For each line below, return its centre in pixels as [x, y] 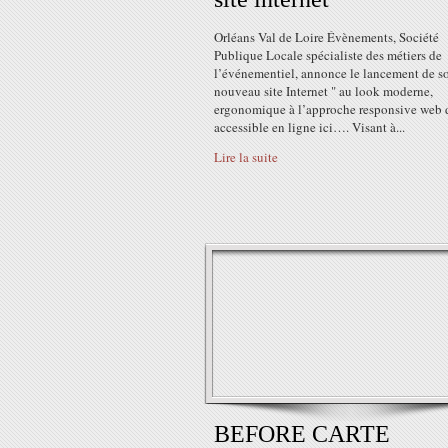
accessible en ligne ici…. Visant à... [309, 127]
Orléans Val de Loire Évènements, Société [326, 37]
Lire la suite [246, 157]
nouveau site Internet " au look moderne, [323, 91]
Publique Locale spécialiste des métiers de [328, 55]
